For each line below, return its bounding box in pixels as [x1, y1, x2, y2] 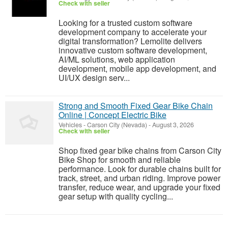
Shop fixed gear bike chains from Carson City [59, 145, 221, 156]
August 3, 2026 [151, 120, 194, 129]
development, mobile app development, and [59, 63, 216, 74]
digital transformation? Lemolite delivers [59, 35, 202, 47]
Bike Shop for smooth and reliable [59, 154, 181, 165]
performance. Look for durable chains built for [59, 163, 221, 175]
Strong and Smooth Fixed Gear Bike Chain [59, 100, 213, 111]
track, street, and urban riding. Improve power [59, 172, 220, 184]
